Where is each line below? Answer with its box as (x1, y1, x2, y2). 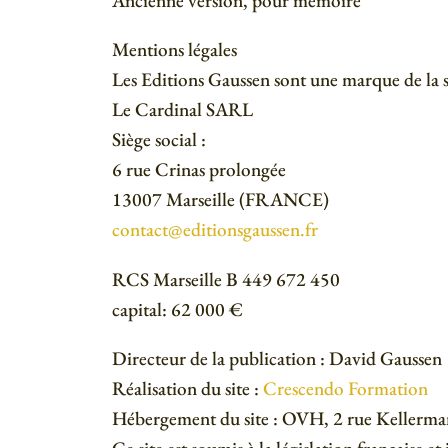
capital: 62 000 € (112, 296, 243, 322)
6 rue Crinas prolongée (112, 157, 286, 183)
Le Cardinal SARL (112, 97, 253, 123)
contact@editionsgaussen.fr (112, 217, 318, 243)
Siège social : (112, 127, 206, 153)
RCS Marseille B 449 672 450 (112, 266, 340, 292)
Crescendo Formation (263, 375, 428, 401)
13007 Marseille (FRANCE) (112, 187, 329, 213)
